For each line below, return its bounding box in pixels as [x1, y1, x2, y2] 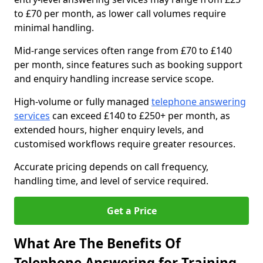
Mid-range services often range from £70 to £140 [14, 44, 232, 57]
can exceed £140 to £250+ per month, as [50, 109, 230, 122]
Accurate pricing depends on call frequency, [14, 160, 208, 173]
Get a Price [106, 204, 157, 217]
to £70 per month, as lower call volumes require [14, 7, 226, 20]
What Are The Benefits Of [14, 234, 181, 252]
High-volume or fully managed [14, 95, 151, 108]
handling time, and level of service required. [14, 174, 208, 187]
